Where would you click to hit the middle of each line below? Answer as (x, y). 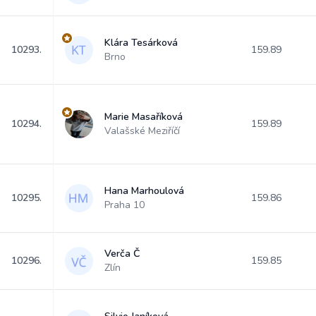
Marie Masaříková (144, 117)
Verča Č (122, 254)
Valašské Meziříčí (142, 131)
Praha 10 (124, 205)
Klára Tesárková (141, 43)
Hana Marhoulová (144, 191)
